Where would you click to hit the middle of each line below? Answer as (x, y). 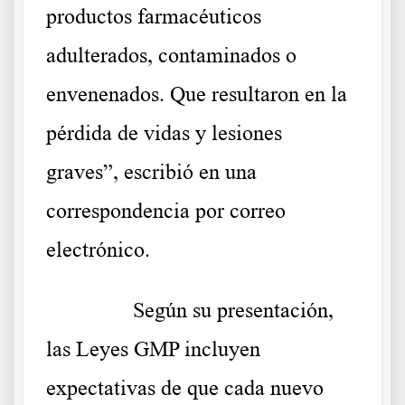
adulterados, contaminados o (171, 56)
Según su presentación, (233, 311)
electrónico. (98, 250)
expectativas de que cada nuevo (185, 388)
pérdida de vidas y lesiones (164, 133)
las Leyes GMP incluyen (153, 349)
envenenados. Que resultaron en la (197, 94)
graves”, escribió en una (151, 172)
